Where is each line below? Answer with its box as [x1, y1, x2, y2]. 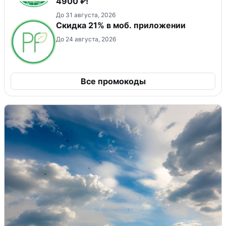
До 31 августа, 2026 [56, 11, 116, 19]
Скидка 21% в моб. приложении [56, 20, 186, 30]
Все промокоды [80, 76, 146, 86]
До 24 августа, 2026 [56, 35, 116, 43]
